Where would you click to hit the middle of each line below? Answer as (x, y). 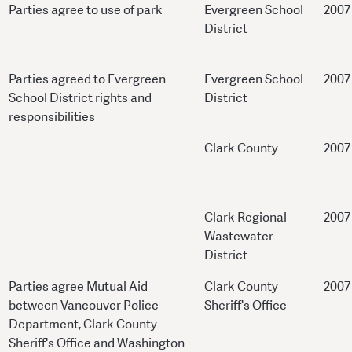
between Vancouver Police (84, 306)
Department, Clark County (83, 324)
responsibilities (52, 117)
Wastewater (239, 236)
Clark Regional (246, 218)
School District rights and (80, 98)
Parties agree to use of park (86, 10)
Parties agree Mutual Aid (78, 287)
